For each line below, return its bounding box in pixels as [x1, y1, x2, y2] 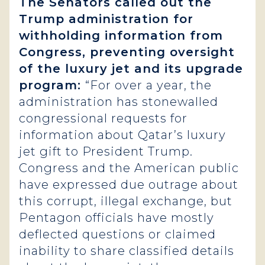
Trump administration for [19, 12, 193, 26]
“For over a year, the [85, 78, 212, 92]
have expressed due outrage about [19, 177, 238, 192]
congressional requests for [19, 111, 188, 125]
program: [19, 78, 85, 92]
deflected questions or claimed [19, 227, 216, 241]
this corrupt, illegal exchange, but [19, 194, 232, 208]
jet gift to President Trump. [19, 144, 193, 159]
